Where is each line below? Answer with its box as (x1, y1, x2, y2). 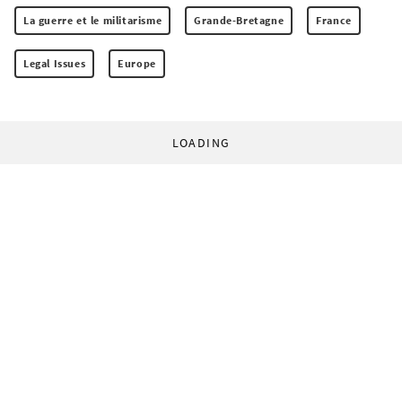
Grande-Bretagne (194, 13, 284, 27)
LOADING (171, 134, 231, 151)
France (316, 13, 352, 27)
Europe (118, 56, 156, 70)
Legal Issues (23, 56, 86, 70)
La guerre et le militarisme (23, 13, 162, 27)
